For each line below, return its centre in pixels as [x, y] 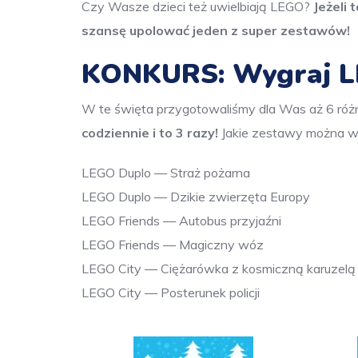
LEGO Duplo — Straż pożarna [166, 173]
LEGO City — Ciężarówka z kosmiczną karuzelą [219, 269]
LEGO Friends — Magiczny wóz [173, 245]
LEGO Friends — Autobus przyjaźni [181, 221]
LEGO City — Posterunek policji [171, 293]
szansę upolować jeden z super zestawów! [216, 31]
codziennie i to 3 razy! [151, 133]
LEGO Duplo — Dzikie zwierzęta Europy [196, 197]
